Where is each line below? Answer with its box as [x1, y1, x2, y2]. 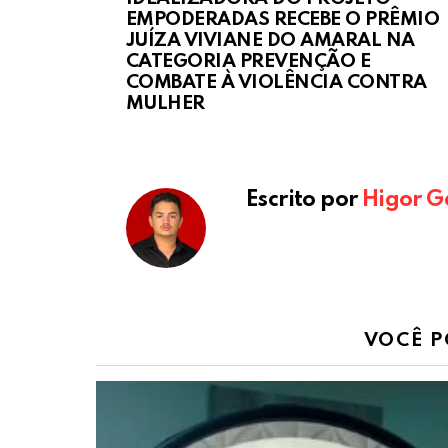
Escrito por [246, 188, 362, 211]
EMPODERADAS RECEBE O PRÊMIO [126, 9, 440, 29]
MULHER [126, 93, 205, 113]
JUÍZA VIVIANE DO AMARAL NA [126, 30, 415, 50]
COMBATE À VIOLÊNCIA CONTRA [126, 72, 427, 92]
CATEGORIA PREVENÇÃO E [126, 51, 371, 71]
